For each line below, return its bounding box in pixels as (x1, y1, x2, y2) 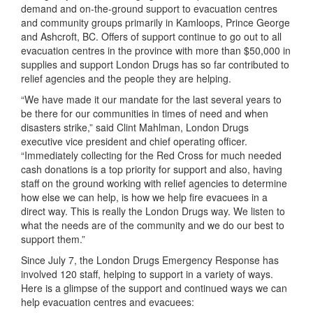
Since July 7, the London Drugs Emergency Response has (21, 253, 279, 268)
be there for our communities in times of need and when (21, 106, 268, 121)
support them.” (21, 232, 85, 247)
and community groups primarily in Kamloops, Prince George (21, 15, 290, 30)
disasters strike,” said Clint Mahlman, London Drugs (21, 120, 249, 135)
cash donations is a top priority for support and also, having (21, 162, 282, 177)
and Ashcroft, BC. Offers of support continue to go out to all (21, 29, 282, 44)
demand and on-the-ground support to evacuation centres (21, 1, 277, 16)
